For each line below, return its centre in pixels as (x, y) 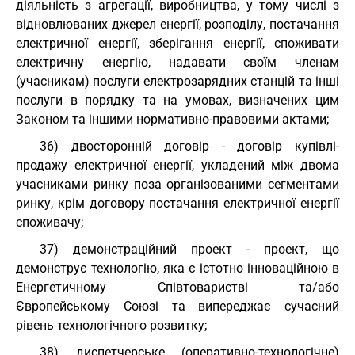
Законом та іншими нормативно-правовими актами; (172, 119)
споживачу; (50, 222)
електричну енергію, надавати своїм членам (177, 62)
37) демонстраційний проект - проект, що (189, 249)
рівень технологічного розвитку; (111, 325)
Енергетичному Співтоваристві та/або (177, 287)
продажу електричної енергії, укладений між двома (177, 165)
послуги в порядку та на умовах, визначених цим (177, 100)
